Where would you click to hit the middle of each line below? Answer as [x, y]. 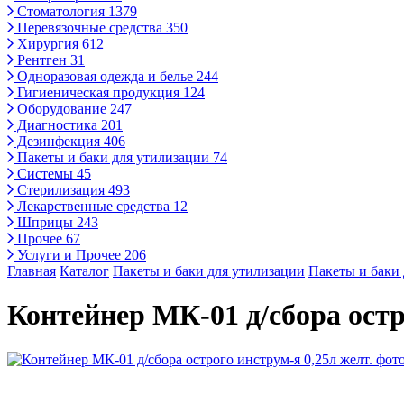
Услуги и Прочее [69, 255]
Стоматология [61, 11]
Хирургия [48, 44]
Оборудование [62, 109]
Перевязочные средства [90, 28]
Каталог [84, 271]
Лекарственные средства [93, 206]
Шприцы [45, 222]
